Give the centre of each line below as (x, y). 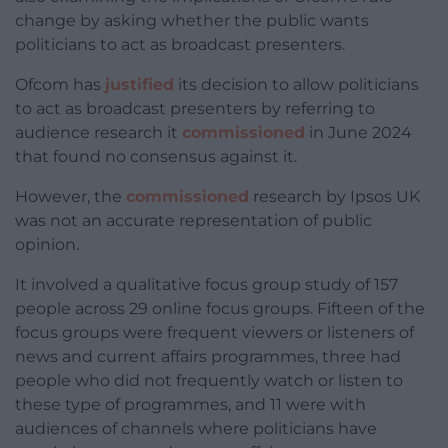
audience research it (98, 133)
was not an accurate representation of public (193, 221)
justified (139, 85)
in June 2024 (358, 133)
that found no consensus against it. (156, 157)
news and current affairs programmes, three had (208, 357)
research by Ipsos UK (334, 197)
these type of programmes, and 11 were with (190, 405)
